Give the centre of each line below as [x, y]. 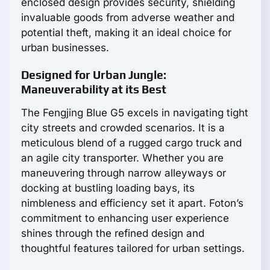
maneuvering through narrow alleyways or [124, 173]
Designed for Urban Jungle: [94, 74]
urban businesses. [65, 47]
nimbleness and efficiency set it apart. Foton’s [132, 203]
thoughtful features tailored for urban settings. [133, 248]
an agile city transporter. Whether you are [122, 158]
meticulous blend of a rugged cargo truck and [131, 143]
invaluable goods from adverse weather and [128, 17]
